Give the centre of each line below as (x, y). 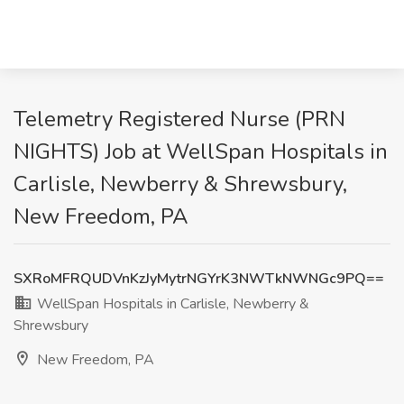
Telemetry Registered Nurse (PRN (179, 119)
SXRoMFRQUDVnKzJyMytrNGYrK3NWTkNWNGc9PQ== (199, 279)
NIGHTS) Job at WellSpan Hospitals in (201, 151)
